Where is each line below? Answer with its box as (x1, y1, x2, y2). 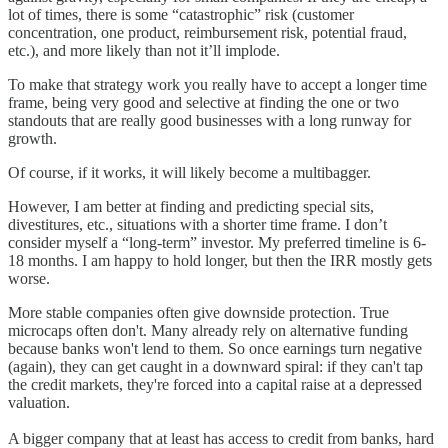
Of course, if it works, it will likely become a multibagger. (8, 163, 371, 181)
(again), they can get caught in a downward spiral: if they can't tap (8, 357, 423, 375)
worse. (8, 269, 50, 287)
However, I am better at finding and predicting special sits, (8, 197, 374, 215)
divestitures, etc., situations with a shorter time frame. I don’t (8, 215, 387, 233)
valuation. (8, 393, 70, 411)
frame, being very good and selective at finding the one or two (8, 93, 399, 111)
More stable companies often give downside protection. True (8, 303, 389, 321)
